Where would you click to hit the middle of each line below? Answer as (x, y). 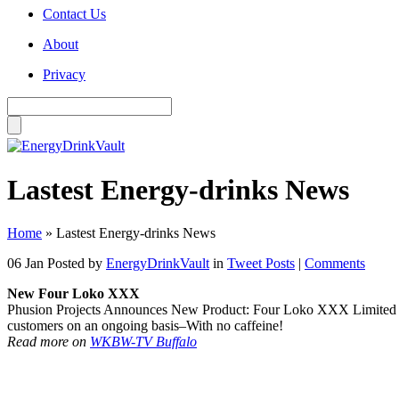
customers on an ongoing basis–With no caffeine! (145, 326)
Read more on (49, 342)
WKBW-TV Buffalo (143, 342)
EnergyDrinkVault (158, 264)
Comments (335, 264)
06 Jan (25, 264)
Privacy (64, 75)
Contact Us (74, 14)
